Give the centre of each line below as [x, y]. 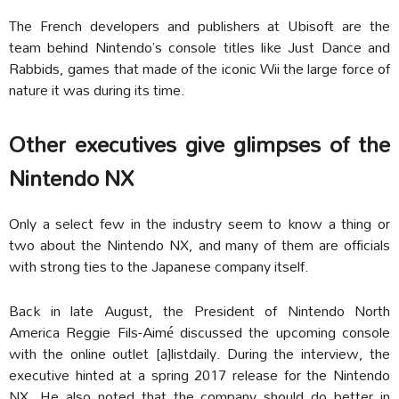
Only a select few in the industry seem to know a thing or [199, 223]
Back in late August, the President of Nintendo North [199, 310]
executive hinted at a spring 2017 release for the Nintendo [199, 374]
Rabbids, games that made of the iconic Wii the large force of [199, 68]
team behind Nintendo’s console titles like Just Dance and [199, 46]
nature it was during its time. [97, 89]
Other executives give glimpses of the [199, 144]
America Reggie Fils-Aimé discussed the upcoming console [199, 331]
